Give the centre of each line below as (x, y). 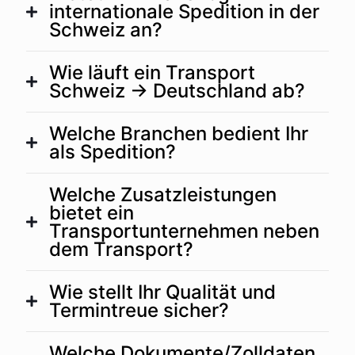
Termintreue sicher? (139, 311)
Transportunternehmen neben (184, 231)
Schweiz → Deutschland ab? (177, 91)
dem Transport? (121, 250)
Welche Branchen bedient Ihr (179, 134)
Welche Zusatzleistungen (163, 195)
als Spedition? (113, 152)
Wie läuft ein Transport (152, 73)
